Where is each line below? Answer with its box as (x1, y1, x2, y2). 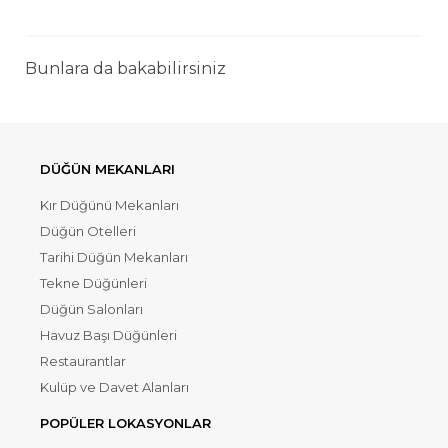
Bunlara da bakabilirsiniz (25, 59, 226, 79)
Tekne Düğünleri (40, 275, 147, 292)
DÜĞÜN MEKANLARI (40, 161, 175, 178)
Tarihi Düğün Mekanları (40, 249, 188, 266)
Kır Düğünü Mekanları (40, 197, 179, 214)
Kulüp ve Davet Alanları (40, 379, 189, 396)
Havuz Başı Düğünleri (40, 327, 177, 344)
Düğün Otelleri (40, 223, 136, 240)
